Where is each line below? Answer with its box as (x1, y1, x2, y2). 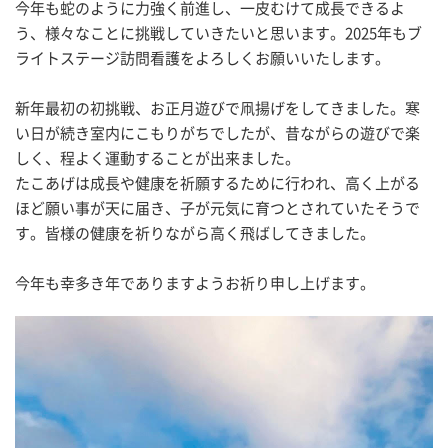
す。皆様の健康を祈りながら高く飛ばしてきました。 (15, 222, 375, 244)
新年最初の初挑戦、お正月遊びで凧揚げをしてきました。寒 (15, 97, 420, 119)
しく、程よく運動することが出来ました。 (15, 147, 300, 169)
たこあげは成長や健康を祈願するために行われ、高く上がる (15, 172, 420, 194)
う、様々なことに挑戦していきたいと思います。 (15, 22, 345, 44)
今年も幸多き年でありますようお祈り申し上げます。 (15, 272, 375, 294)
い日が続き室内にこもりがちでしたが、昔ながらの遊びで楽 (15, 122, 420, 144)
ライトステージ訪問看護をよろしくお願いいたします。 (15, 47, 390, 69)
